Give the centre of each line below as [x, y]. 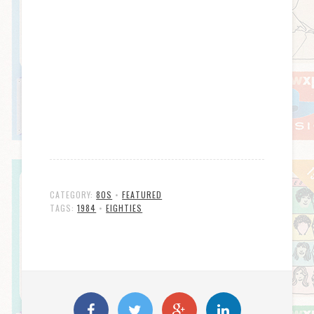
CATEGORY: [73, 194]
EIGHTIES [124, 207]
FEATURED [142, 194]
